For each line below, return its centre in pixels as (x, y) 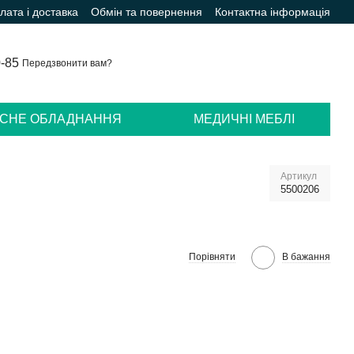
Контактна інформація (273, 11)
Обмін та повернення (147, 11)
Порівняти (212, 256)
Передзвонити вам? (67, 63)
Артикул (299, 176)
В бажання (306, 256)
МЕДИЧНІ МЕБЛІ (244, 119)
